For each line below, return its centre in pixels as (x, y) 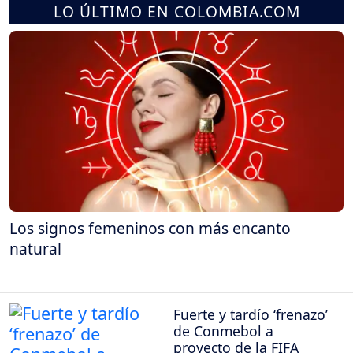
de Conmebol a (223, 331)
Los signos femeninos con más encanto (150, 229)
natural (35, 249)
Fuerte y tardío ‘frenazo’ (251, 314)
